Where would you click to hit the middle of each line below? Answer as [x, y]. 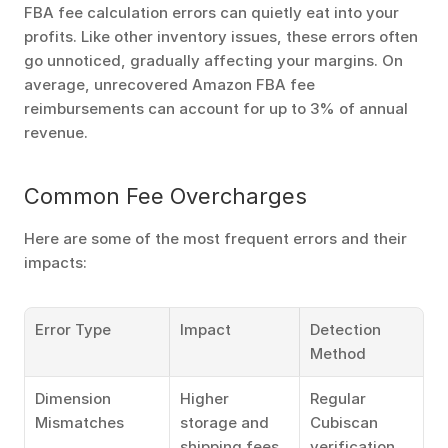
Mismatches [79, 422]
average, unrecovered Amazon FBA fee [169, 84]
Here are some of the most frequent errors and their [215, 238]
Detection [345, 329]
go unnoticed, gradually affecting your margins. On [213, 60]
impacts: [55, 262]
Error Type [73, 329]
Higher [204, 398]
